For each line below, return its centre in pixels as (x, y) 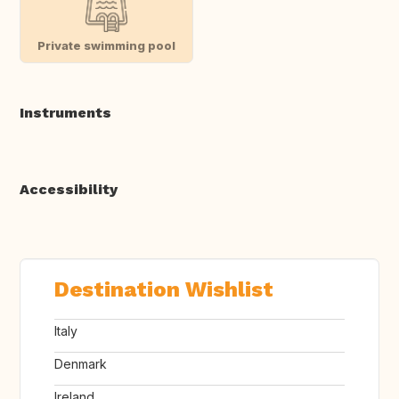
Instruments (65, 113)
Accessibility (69, 190)
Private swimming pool (106, 45)
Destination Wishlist (164, 290)
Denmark (81, 364)
